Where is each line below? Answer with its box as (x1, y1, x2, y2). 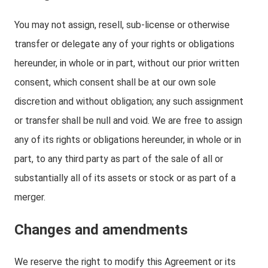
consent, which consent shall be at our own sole (14, 77, 216, 88)
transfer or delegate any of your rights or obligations (14, 38, 234, 50)
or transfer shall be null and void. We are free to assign (14, 115, 242, 126)
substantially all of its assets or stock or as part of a (14, 172, 236, 184)
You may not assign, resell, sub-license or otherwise (14, 19, 230, 31)
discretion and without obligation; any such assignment (14, 96, 243, 107)
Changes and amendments (14, 221, 188, 238)
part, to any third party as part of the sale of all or (14, 153, 223, 165)
